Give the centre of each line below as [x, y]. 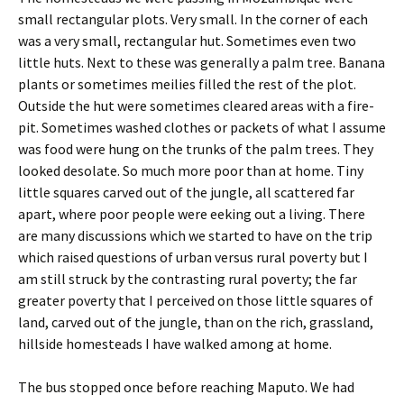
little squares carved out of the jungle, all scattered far [186, 192]
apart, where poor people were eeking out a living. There [192, 214]
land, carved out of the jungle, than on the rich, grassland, [196, 322]
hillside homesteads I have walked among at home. [175, 344]
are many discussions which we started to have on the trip [195, 235]
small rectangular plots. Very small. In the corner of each [193, 19]
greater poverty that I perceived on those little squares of [196, 300]
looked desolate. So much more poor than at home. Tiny [191, 170]
